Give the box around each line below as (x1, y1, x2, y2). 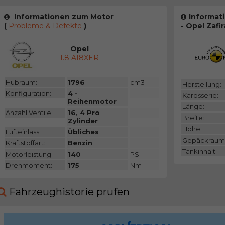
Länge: (182, 102, 204, 111)
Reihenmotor (68, 97, 117, 105)
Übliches (68, 128, 99, 136)
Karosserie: (182, 91, 218, 99)
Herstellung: (182, 80, 221, 88)
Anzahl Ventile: (5, 108, 53, 117)
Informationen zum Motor (12, 12, 114, 22)
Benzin (68, 139, 93, 147)
